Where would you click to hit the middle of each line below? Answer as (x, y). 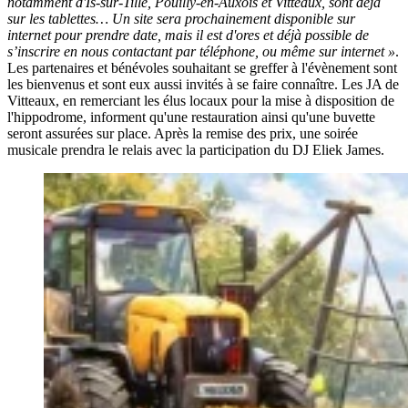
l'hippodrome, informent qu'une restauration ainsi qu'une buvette (191, 117)
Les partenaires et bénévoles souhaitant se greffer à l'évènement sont (202, 67)
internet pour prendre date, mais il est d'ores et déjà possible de (188, 35)
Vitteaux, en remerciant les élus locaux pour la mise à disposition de (201, 100)
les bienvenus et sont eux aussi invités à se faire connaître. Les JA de (203, 84)
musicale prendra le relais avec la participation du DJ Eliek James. (196, 149)
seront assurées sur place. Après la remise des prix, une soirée (183, 133)
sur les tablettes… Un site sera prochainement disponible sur (181, 18)
